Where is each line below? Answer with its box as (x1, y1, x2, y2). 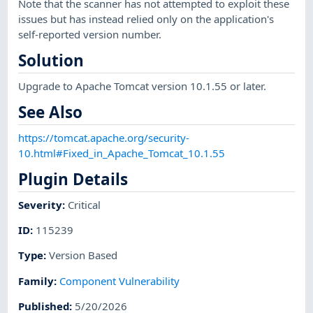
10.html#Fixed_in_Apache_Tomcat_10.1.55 (18, 145, 226, 160)
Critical (68, 197, 101, 212)
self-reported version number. (18, 27, 162, 42)
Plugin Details (18, 168, 129, 191)
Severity (18, 197, 63, 212)
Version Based (49, 248, 118, 263)
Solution (18, 50, 85, 72)
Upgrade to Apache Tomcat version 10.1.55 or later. (18, 78, 267, 93)
